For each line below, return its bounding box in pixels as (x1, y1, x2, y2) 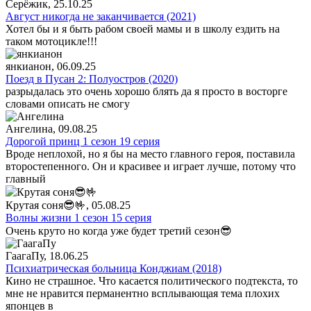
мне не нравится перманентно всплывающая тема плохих (6, 287, 280, 299)
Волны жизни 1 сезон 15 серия (6, 211, 151, 224)
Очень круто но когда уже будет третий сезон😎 (6, 224, 232, 237)
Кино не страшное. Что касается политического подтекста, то (6, 274, 298, 287)
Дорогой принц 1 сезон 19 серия (6, 135, 160, 147)
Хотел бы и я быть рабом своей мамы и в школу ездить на (6, 22, 280, 35)
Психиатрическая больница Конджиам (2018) (6, 262, 221, 274)
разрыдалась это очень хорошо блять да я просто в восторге (6, 85, 287, 97)
